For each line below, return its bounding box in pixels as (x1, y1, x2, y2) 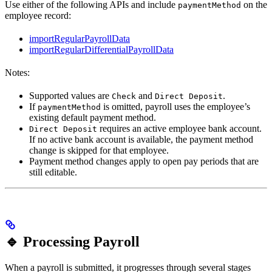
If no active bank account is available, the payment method (29, 134, 253, 144)
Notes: (5, 67, 30, 78)
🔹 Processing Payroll (5, 233, 140, 250)
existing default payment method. (29, 112, 156, 123)
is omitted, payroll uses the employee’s (101, 101, 250, 112)
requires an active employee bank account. (97, 123, 262, 134)
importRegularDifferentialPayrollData (29, 44, 174, 55)
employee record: (5, 10, 71, 21)
